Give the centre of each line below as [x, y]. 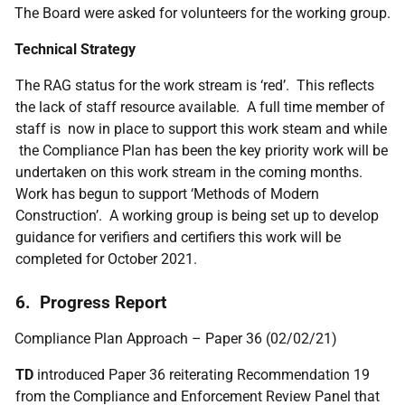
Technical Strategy [75, 49]
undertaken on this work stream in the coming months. [191, 172]
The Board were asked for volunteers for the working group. [202, 13]
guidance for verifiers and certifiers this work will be [178, 237]
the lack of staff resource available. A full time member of [200, 107]
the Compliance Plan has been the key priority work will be [202, 151]
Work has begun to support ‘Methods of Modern [167, 194]
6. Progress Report [91, 302]
